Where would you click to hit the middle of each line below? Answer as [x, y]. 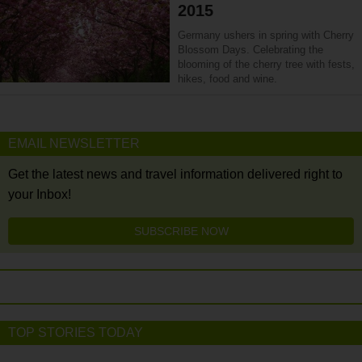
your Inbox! [40, 194]
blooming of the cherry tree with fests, [266, 64]
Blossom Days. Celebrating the [250, 50]
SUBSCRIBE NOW [181, 231]
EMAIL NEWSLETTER [74, 143]
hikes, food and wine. [227, 79]
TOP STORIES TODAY [76, 333]
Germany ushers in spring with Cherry [266, 35]
